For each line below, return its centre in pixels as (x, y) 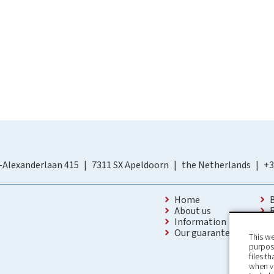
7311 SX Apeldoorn (131, 165)
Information (201, 222)
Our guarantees (207, 233)
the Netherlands (217, 165)
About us (193, 211)
